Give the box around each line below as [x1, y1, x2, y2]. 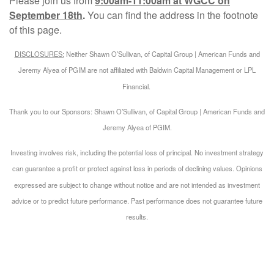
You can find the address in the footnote [85, 8, 258, 22]
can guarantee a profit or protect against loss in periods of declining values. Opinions [12, 163, 262, 173]
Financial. [122, 81, 152, 91]
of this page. [9, 23, 64, 37]
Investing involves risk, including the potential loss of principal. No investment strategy [10, 147, 264, 157]
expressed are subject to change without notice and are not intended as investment [14, 179, 260, 190]
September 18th [9, 8, 83, 22]
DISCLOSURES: [14, 48, 64, 59]
